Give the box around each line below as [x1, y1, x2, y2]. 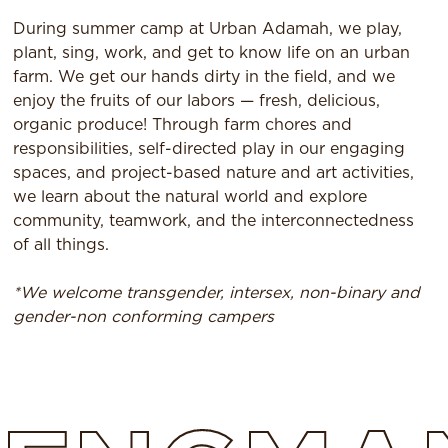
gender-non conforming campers [13, 308, 275, 325]
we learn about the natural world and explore [13, 188, 368, 205]
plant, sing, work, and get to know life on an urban [13, 44, 411, 61]
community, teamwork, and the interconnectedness [13, 212, 415, 229]
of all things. [13, 236, 110, 253]
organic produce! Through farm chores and [13, 116, 353, 133]
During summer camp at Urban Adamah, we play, [13, 20, 403, 37]
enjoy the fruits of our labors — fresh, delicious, [13, 92, 381, 109]
